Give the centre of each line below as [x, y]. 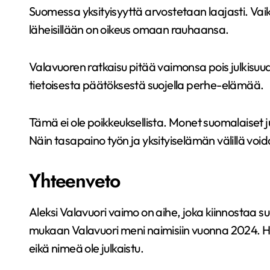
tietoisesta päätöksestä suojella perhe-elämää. [146, 85]
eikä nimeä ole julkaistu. [86, 248]
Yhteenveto [74, 181]
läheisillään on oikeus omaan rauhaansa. [129, 30]
